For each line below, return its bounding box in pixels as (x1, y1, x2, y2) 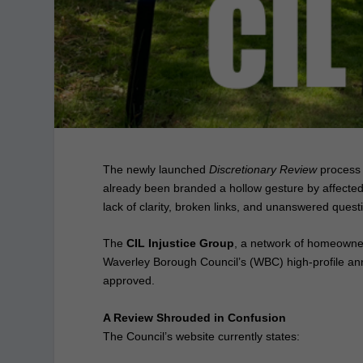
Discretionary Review (209, 162, 318, 176)
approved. (103, 274, 156, 288)
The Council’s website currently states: (103, 329, 301, 343)
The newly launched (103, 162, 210, 176)
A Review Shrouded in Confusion (103, 310, 287, 324)
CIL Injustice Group (126, 237, 235, 250)
